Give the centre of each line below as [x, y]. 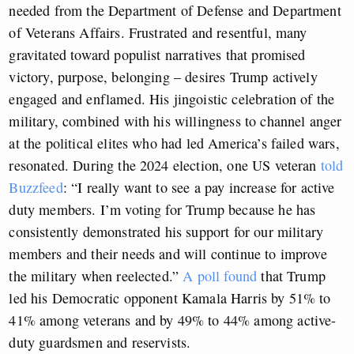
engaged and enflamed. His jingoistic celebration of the [172, 99]
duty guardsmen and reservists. [100, 343]
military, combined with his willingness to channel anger [175, 121]
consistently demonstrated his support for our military [166, 232]
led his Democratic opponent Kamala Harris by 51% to [170, 298]
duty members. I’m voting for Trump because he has [162, 210]
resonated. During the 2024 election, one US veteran [165, 166]
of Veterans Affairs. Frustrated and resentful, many [158, 33]
